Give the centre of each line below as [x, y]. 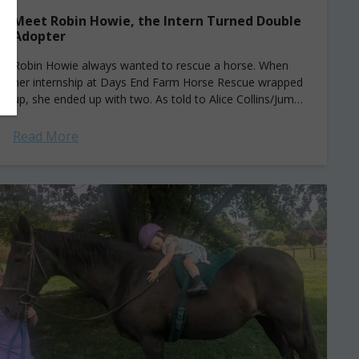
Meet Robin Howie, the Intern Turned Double [157, 21]
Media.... [34, 116]
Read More [46, 136]
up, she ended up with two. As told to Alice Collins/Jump [157, 99]
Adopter [39, 36]
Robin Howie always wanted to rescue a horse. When [151, 65]
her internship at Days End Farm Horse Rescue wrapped [158, 82]
